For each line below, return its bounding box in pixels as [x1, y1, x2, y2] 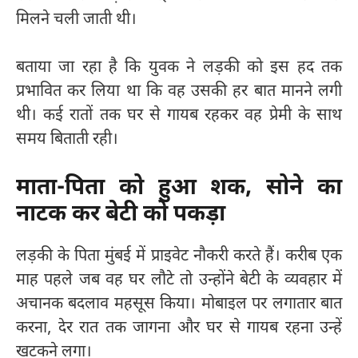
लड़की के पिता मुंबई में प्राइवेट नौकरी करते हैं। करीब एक [16, 246, 342, 268]
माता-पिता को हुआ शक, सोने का [16, 174, 342, 204]
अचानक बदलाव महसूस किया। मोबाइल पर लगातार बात [16, 294, 342, 316]
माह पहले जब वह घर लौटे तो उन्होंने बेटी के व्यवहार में [16, 270, 342, 292]
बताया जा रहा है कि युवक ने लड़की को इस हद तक [16, 58, 342, 79]
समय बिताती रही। [16, 129, 118, 151]
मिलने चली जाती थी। [16, 10, 137, 31]
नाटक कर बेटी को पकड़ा [16, 201, 225, 230]
